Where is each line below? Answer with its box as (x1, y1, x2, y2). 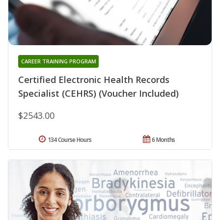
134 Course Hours (47, 136, 92, 144)
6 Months (152, 136, 175, 144)
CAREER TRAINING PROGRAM (21, 57, 96, 65)
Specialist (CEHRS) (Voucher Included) (18, 87, 179, 100)
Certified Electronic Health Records (18, 74, 169, 86)
